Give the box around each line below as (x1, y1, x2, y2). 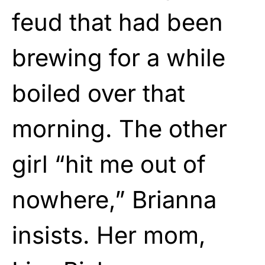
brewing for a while (12, 43, 225, 72)
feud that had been (12, 7, 223, 37)
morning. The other (12, 114, 227, 143)
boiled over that (12, 78, 185, 108)
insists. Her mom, (12, 220, 206, 250)
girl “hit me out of (12, 149, 206, 179)
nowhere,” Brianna (12, 185, 216, 214)
